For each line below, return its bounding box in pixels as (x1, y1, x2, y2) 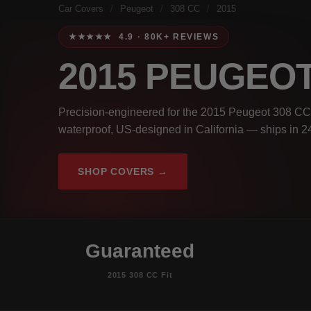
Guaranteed (85, 239, 195, 262)
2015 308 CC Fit (107, 270, 173, 279)
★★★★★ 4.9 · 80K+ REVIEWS (69, 32, 219, 41)
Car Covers (58, 3, 103, 14)
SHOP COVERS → (78, 165, 168, 177)
